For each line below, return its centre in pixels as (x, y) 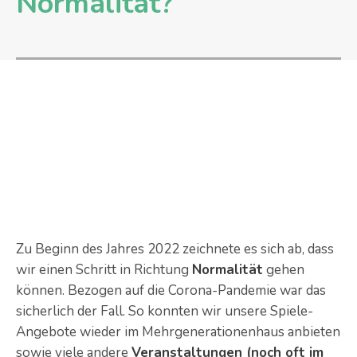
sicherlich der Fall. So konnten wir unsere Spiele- (165, 311)
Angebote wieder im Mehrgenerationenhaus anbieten (178, 332)
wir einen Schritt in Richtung (104, 270)
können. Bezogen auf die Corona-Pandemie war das (171, 290)
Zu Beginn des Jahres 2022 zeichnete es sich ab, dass (175, 249)
